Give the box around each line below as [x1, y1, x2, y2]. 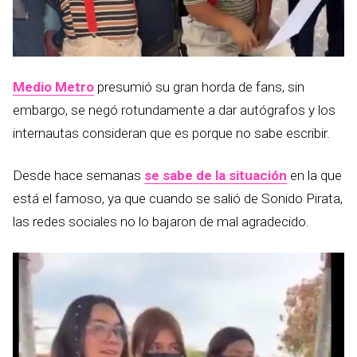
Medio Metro [13, 79, 94, 95]
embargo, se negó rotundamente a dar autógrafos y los [13, 102, 335, 118]
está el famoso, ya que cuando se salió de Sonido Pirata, [13, 190, 343, 206]
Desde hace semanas [13, 167, 144, 183]
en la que [287, 167, 342, 183]
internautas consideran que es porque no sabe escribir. [13, 125, 330, 141]
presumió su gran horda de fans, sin [94, 79, 304, 95]
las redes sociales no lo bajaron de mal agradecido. [13, 214, 309, 229]
